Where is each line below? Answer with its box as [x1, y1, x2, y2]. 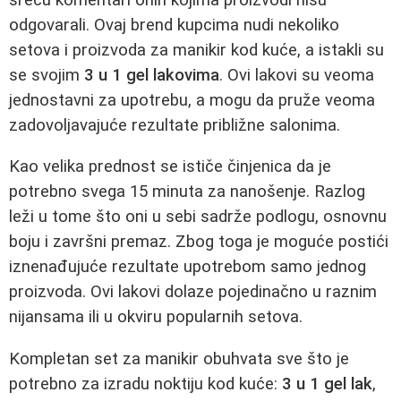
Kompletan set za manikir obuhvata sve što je [9, 348, 349, 369]
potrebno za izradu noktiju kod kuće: [9, 373, 282, 394]
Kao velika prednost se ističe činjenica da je [9, 157, 331, 177]
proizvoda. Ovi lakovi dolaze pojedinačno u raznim [9, 282, 377, 303]
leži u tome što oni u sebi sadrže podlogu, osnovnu [9, 207, 387, 227]
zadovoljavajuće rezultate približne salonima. [9, 115, 340, 135]
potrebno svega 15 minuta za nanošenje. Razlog [9, 182, 365, 202]
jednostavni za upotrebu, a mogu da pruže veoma [9, 90, 375, 110]
